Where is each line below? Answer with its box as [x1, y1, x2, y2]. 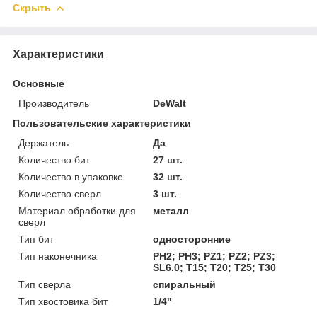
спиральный [153, 278, 217, 290]
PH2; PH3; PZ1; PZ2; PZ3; [153, 250, 276, 262]
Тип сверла [18, 278, 71, 290]
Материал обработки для [18, 204, 136, 217]
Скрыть [13, 1, 51, 13]
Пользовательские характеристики [13, 117, 191, 129]
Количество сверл [18, 188, 101, 200]
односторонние [153, 233, 231, 245]
